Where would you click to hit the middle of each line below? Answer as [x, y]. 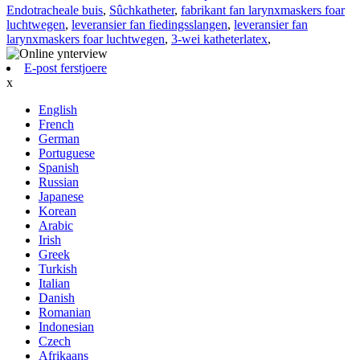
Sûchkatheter [142, 10]
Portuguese [67, 153]
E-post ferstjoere [65, 68]
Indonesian [66, 327]
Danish [57, 298]
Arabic [56, 226]
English [58, 110]
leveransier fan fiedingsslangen [149, 25]
